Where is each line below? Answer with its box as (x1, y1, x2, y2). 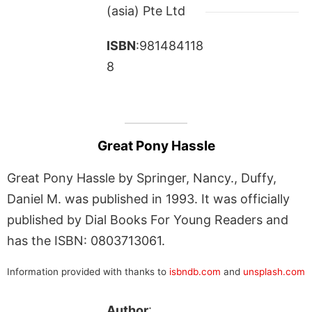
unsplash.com (243, 265, 305, 277)
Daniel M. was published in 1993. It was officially (7, 191, 290, 206)
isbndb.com (169, 265, 221, 277)
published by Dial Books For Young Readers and (7, 212, 288, 227)
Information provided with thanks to (7, 265, 169, 277)
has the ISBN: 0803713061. (7, 233, 165, 248)
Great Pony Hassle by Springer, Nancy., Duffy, (7, 170, 276, 185)
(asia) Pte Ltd (106, 3, 185, 18)
